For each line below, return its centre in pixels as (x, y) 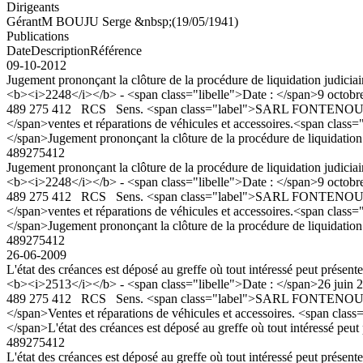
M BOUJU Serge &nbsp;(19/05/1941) (140, 21)
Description (60, 50)
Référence (116, 50)
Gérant (24, 21)
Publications (38, 36)
